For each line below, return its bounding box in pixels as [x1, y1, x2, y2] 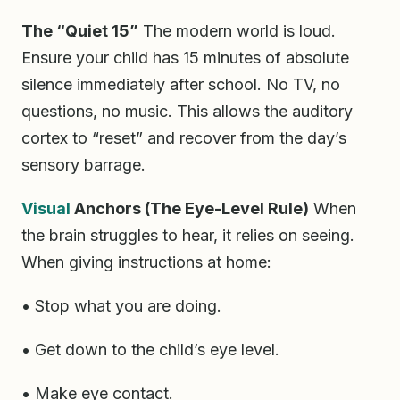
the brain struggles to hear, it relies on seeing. [21, 225, 354, 245]
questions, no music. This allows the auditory [21, 102, 353, 121]
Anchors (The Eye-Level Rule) [71, 198, 309, 218]
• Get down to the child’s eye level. [21, 339, 279, 359]
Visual [21, 198, 71, 218]
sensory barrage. [21, 155, 146, 175]
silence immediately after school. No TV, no [21, 75, 340, 95]
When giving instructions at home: [21, 252, 271, 271]
